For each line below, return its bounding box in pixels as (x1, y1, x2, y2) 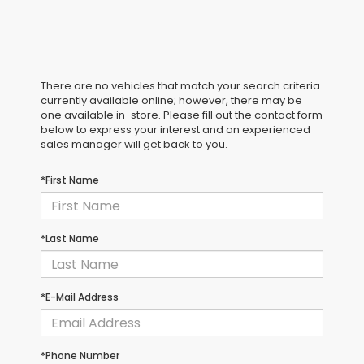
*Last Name (41, 232, 99, 246)
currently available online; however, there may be (41, 93, 302, 109)
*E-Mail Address (41, 290, 119, 305)
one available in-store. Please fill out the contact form (41, 107, 323, 123)
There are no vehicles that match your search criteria (41, 78, 320, 94)
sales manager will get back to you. (41, 136, 227, 153)
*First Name (41, 173, 99, 188)
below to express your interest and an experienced (41, 122, 310, 138)
